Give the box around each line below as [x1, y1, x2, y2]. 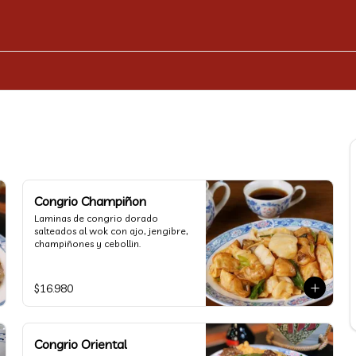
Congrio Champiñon [34, 193, 146, 209]
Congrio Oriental [34, 336, 127, 352]
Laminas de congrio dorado [34, 212, 158, 224]
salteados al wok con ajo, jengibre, [34, 225, 188, 237]
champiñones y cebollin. [34, 238, 141, 250]
